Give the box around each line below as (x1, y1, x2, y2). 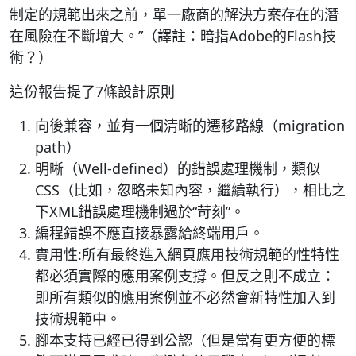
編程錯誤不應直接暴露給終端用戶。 (35, 223, 264, 242)
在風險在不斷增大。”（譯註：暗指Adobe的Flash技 (10, 26, 336, 45)
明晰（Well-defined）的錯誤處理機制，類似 (35, 159, 320, 178)
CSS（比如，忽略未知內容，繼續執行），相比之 (35, 180, 346, 199)
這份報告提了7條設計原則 (10, 82, 175, 101)
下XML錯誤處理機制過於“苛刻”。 (35, 202, 245, 221)
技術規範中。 (35, 309, 121, 328)
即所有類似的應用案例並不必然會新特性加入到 (35, 288, 335, 307)
